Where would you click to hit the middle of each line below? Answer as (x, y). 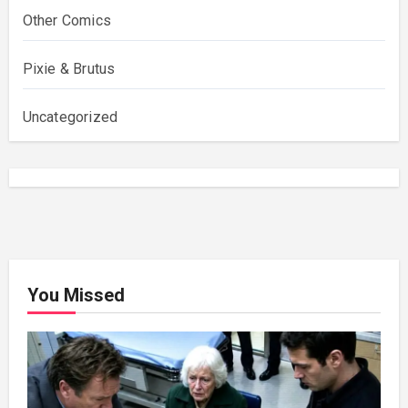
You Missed (76, 295)
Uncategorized (70, 117)
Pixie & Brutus (69, 68)
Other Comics (66, 20)
